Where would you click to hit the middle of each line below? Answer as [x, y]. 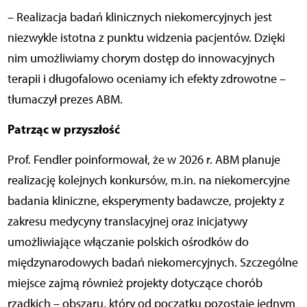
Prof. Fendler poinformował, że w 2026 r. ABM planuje [144, 160]
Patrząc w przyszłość [63, 130]
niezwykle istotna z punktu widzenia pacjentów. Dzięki [146, 38]
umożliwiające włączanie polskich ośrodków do [128, 242]
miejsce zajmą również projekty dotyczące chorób [135, 283]
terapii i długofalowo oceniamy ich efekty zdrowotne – [146, 79]
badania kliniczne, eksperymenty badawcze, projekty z [146, 201]
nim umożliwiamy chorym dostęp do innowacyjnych [141, 59]
